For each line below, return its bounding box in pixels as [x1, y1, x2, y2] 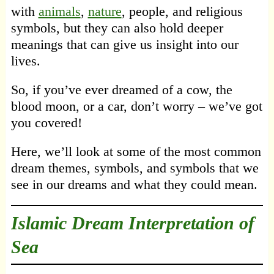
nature [87, 4, 122, 20]
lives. [10, 53, 40, 69]
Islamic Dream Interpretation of [10, 213, 254, 234]
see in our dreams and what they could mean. [10, 177, 257, 193]
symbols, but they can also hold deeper [10, 20, 223, 36]
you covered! [10, 115, 82, 131]
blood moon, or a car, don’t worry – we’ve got [10, 98, 262, 114]
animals [38, 4, 81, 20]
